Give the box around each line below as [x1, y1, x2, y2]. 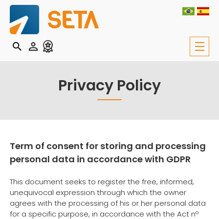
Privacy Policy [58, 75, 161, 96]
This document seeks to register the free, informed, [10, 176, 194, 187]
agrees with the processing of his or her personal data [10, 198, 206, 208]
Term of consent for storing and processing [10, 140, 206, 152]
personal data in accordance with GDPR [10, 153, 191, 165]
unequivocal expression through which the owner [10, 187, 186, 197]
